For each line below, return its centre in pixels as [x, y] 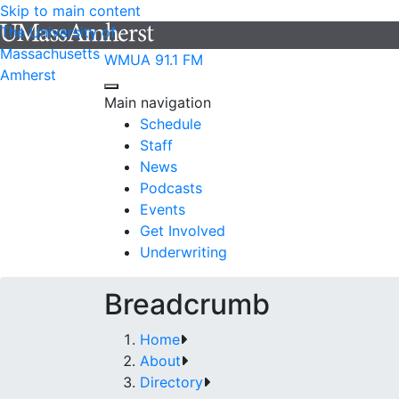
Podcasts [171, 188]
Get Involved [183, 231]
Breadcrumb [187, 304]
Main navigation [158, 102]
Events [163, 209]
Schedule [171, 124]
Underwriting [183, 252]
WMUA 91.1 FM [154, 60]
